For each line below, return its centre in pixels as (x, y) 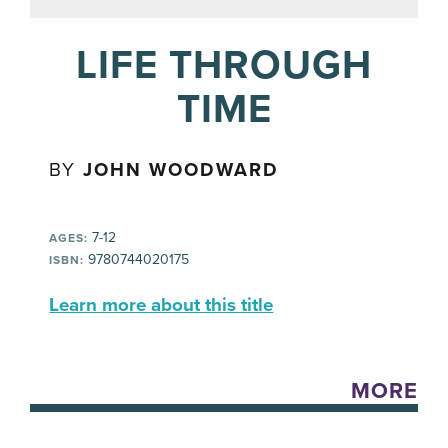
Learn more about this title (161, 305)
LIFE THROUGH (224, 65)
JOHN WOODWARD (181, 170)
